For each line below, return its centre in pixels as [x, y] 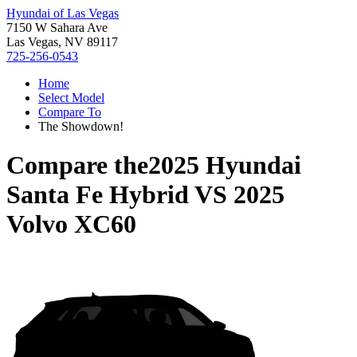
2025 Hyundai [225, 165]
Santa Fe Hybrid [98, 195]
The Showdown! [81, 126]
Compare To [70, 112]
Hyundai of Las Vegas [63, 13]
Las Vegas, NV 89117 [62, 42]
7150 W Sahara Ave [57, 27]
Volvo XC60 [71, 224]
